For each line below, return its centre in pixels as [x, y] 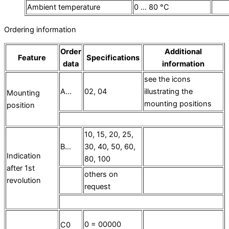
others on [101, 175]
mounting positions [178, 104]
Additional [183, 52]
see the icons [167, 79]
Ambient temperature [64, 7]
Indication [24, 156]
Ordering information [40, 29]
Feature [32, 58]
